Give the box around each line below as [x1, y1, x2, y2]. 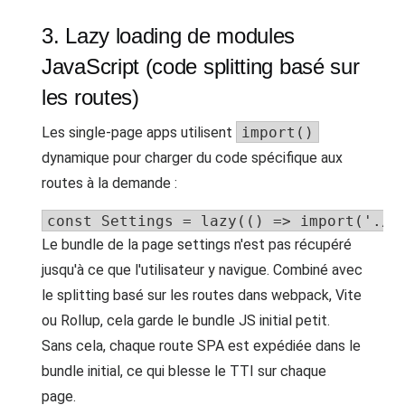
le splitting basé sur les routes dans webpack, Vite [42, 287, 362, 304]
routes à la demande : [42, 174, 177, 192]
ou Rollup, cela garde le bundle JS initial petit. [42, 312, 330, 329]
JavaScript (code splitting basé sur [42, 54, 360, 79]
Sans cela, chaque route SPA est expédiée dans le [42, 337, 361, 354]
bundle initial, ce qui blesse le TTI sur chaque [42, 363, 326, 380]
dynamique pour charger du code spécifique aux [42, 149, 343, 166]
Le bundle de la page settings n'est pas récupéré [42, 236, 352, 253]
